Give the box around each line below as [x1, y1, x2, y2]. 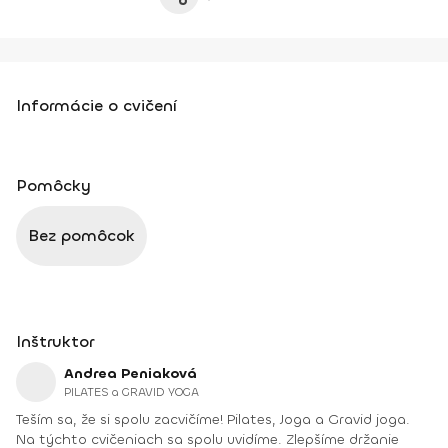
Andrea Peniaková [64, 364, 197, 383]
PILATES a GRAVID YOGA [64, 384, 199, 400]
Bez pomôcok [28, 225, 135, 246]
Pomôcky [16, 175, 91, 196]
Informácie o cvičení [16, 95, 177, 116]
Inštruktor [16, 331, 94, 352]
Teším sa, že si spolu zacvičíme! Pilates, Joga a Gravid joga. [16, 410, 227, 429]
